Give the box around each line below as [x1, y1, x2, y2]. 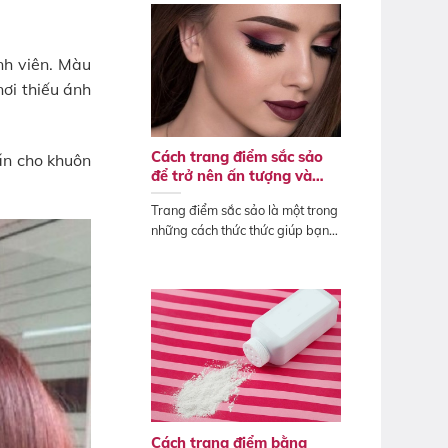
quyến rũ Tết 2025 [151, 185, 280, 205]
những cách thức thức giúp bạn [151, 221, 329, 238]
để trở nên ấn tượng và [151, 166, 312, 186]
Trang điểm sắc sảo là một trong [151, 201, 338, 218]
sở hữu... [151, 241, 198, 258]
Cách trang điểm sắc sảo [151, 147, 323, 167]
